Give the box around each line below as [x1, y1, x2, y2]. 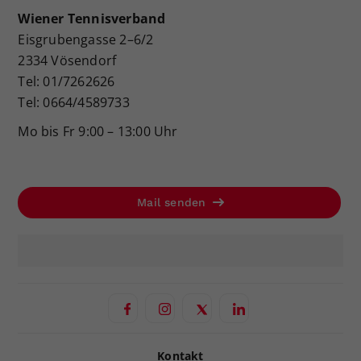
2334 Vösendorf [18, 52, 117, 70]
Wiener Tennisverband [18, 10, 169, 28]
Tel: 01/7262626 [18, 73, 115, 91]
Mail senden [137, 196, 210, 210]
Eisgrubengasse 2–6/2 [18, 31, 154, 49]
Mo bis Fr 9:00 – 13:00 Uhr [18, 122, 178, 141]
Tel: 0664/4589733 [18, 93, 130, 112]
